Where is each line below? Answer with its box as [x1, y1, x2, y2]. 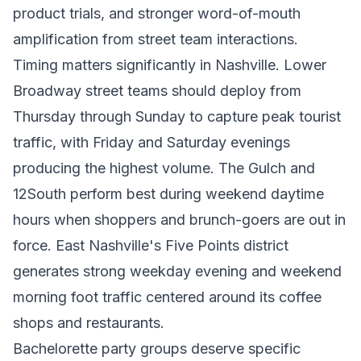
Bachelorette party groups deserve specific [13, 340, 301, 357]
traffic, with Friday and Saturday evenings [13, 134, 290, 151]
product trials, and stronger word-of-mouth [13, 5, 301, 22]
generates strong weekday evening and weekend [13, 263, 342, 280]
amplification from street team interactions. [13, 31, 298, 48]
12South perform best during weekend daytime [13, 185, 324, 202]
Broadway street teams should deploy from [13, 82, 301, 99]
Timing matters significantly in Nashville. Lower [13, 56, 326, 73]
